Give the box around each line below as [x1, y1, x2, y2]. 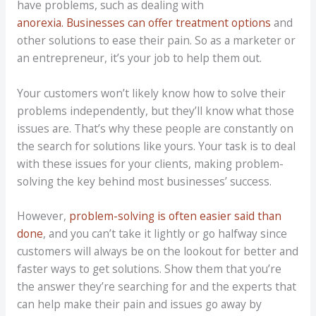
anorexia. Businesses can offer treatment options [16, 14, 271, 30]
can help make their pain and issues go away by [16, 296, 262, 312]
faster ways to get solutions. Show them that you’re [16, 261, 281, 277]
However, [16, 208, 69, 224]
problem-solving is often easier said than [68, 208, 281, 224]
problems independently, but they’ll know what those [16, 102, 294, 119]
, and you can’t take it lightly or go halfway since [42, 226, 287, 242]
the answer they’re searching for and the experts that [16, 279, 296, 295]
